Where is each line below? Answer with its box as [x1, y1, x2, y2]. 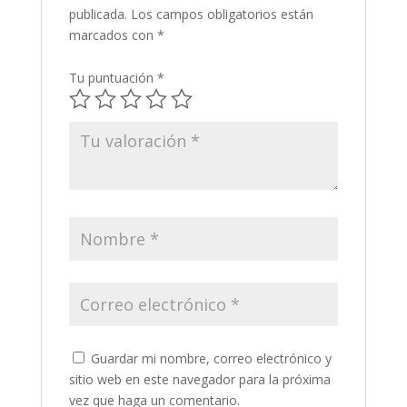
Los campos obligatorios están [130, 5, 313, 24]
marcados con [68, 26, 157, 45]
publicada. [68, 5, 127, 24]
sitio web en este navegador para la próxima [68, 371, 331, 389]
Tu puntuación [68, 69, 157, 87]
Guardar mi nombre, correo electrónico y [90, 350, 332, 368]
